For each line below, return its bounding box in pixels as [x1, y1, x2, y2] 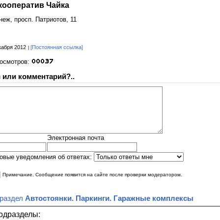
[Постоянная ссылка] [30, 44, 83, 51]
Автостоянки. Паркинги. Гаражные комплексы [25, 194, 193, 203]
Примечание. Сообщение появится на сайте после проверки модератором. [2, 172, 182, 178]
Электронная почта [47, 134, 104, 142]
